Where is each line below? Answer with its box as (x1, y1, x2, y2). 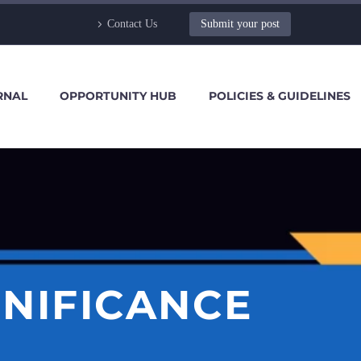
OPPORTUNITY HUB (60, 89, 176, 103)
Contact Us (107, 18, 157, 30)
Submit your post (201, 18, 280, 30)
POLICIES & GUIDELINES (209, 89, 351, 103)
